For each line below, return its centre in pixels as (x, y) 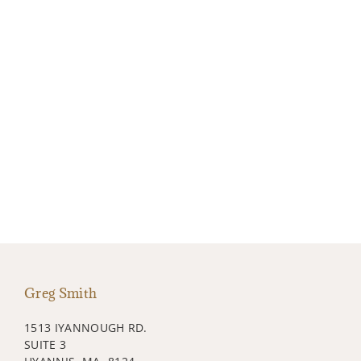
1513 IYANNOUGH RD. (86, 327)
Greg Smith (61, 293)
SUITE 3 (46, 344)
